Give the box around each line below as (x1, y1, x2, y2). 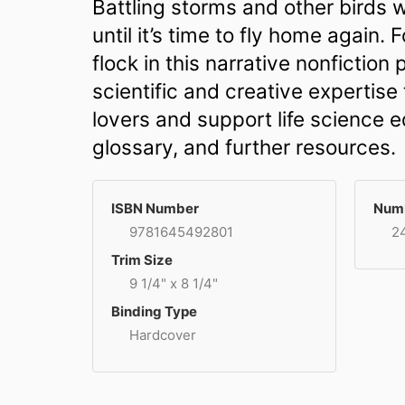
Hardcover (129, 325, 196, 344)
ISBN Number (111, 199, 199, 217)
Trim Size (111, 250, 173, 268)
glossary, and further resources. (92, 134, 396, 159)
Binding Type (111, 302, 197, 320)
